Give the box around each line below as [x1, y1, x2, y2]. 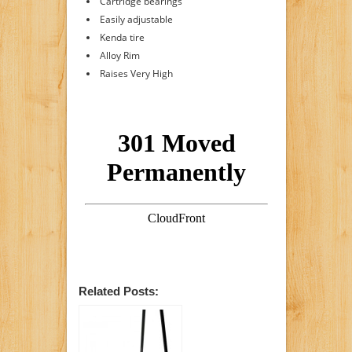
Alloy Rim [99, 48, 140, 62]
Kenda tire [99, 30, 145, 44]
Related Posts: [78, 284, 159, 298]
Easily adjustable [99, 12, 173, 26]
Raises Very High [99, 66, 173, 80]
